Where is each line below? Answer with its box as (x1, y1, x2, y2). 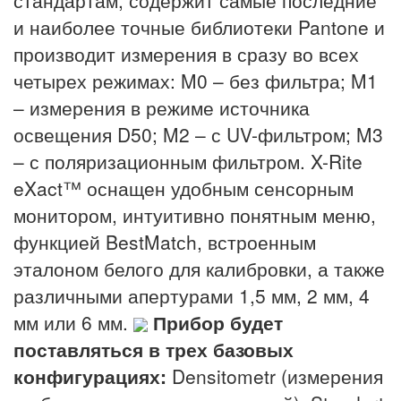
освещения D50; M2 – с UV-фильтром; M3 (13, 120, 383, 148)
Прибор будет (153, 308, 283, 336)
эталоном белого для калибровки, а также (13, 254, 385, 282)
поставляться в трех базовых (13, 335, 294, 363)
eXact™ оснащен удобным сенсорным (13, 174, 354, 201)
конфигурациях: (13, 362, 172, 389)
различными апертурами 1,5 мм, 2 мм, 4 (13, 281, 370, 309)
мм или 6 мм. (13, 308, 133, 336)
